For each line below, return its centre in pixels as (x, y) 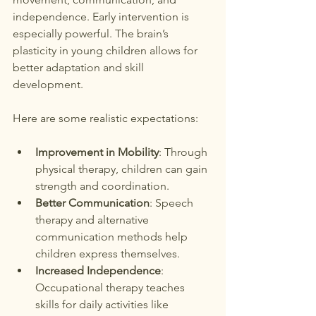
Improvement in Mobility (97, 152)
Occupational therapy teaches (111, 287)
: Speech (173, 203)
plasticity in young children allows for (107, 50)
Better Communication (92, 203)
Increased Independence (98, 271)
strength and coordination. (102, 186)
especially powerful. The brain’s (92, 34)
